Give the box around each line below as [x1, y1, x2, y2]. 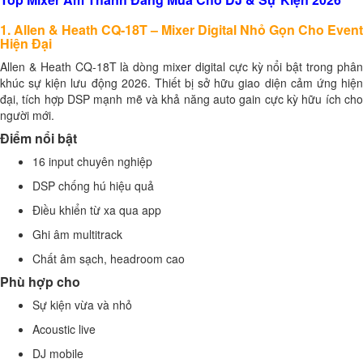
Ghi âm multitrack [32, 226, 122, 242]
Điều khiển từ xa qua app [32, 202, 161, 218]
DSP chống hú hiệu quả [32, 177, 154, 194]
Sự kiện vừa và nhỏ [32, 297, 132, 313]
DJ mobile [32, 345, 83, 361]
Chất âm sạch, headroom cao [32, 250, 185, 267]
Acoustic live [32, 321, 96, 337]
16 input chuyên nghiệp [32, 153, 152, 169]
